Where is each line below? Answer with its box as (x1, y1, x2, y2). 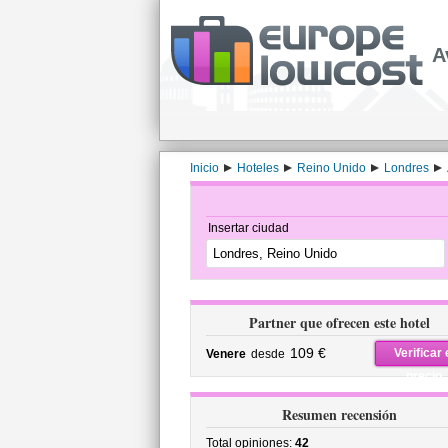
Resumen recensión (282, 404, 397, 425)
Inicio (189, 161, 219, 175)
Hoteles (236, 161, 279, 175)
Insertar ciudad (207, 221, 289, 235)
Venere (205, 347, 246, 361)
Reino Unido (296, 161, 366, 175)
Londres (383, 161, 429, 175)
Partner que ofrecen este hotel (249, 312, 430, 333)
